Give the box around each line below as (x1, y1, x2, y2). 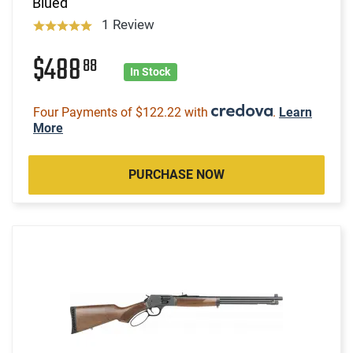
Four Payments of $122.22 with (33, 104, 211, 120)
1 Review (101, 16, 154, 32)
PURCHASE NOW (128, 166, 225, 182)
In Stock (130, 65, 171, 78)
